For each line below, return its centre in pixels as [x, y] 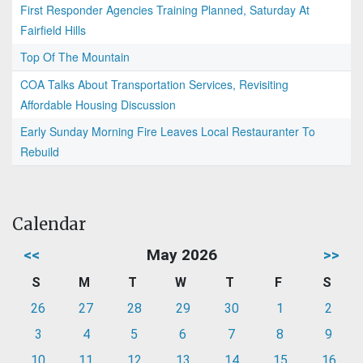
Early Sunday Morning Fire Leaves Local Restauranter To [168, 132]
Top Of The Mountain [75, 57]
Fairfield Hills [53, 30]
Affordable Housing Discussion [98, 105]
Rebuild [40, 152]
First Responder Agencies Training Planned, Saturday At [165, 10]
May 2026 [181, 255]
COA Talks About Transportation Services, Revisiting [154, 85]
